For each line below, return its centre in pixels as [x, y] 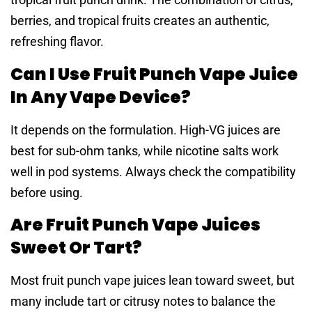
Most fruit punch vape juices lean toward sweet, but [153, 281]
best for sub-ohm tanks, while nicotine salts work [145, 150]
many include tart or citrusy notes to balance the [143, 302]
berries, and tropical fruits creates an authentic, [140, 21]
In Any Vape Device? [101, 97]
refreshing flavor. [57, 42]
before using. [47, 192]
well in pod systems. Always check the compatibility [153, 171]
